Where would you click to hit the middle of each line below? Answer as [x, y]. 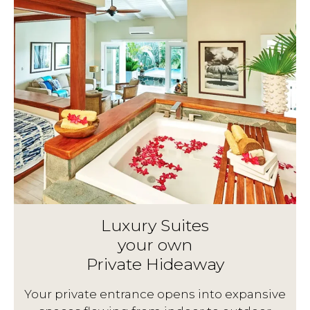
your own [155, 245]
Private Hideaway [155, 264]
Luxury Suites [155, 226]
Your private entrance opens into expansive [155, 294]
